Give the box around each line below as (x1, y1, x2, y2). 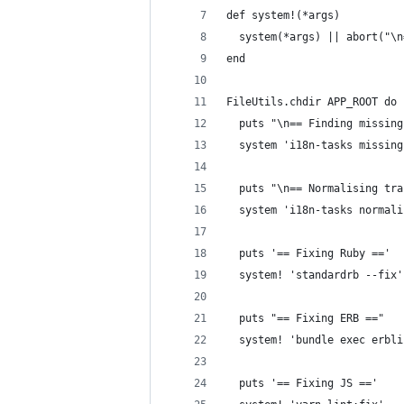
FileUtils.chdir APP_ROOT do (226, 96, 397, 108)
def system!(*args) (226, 9, 340, 22)
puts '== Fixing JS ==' (226, 377, 378, 390)
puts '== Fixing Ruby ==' (226, 247, 390, 260)
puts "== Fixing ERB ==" (226, 312, 384, 325)
